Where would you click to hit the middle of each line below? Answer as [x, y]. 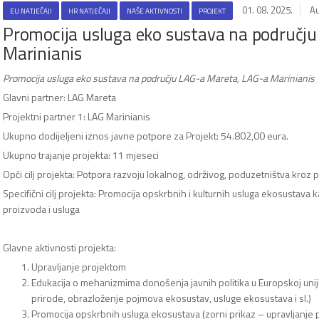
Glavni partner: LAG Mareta [59, 97]
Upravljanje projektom [79, 266]
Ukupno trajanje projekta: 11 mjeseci [81, 155]
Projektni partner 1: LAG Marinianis [77, 116]
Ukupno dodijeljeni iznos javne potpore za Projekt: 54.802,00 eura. [146, 135]
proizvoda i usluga [41, 209]
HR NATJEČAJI [89, 11]
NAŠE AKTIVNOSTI [155, 11]
